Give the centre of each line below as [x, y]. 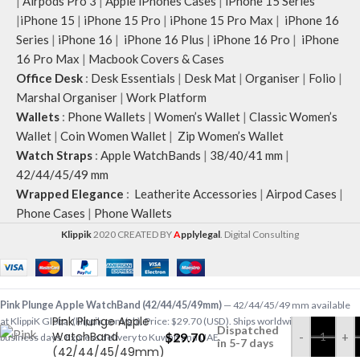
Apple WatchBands [151, 155]
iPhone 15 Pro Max [221, 20]
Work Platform [166, 98]
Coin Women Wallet [113, 136]
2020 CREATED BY [133, 235]
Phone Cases [51, 213]
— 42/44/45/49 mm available [286, 305]
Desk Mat [210, 78]
